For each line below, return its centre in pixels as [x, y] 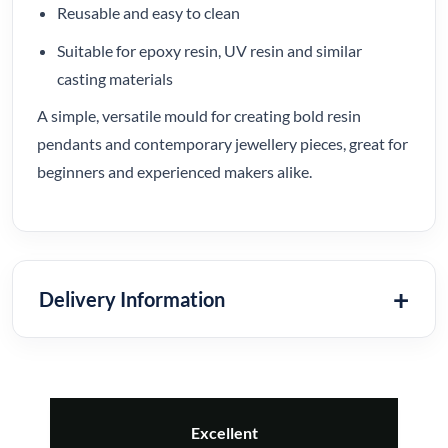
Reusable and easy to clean [148, 12]
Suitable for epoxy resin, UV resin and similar [209, 50]
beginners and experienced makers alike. [174, 172]
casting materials [115, 78]
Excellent [224, 432]
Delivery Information [132, 298]
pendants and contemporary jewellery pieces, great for [222, 144]
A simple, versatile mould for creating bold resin [199, 116]
